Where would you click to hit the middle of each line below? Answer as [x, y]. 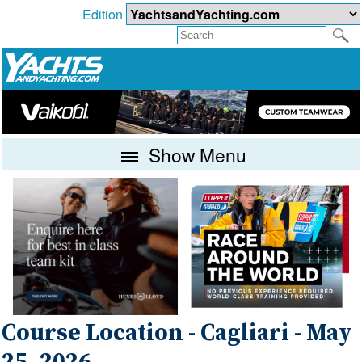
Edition [104, 15]
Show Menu [196, 154]
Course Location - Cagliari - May [177, 333]
